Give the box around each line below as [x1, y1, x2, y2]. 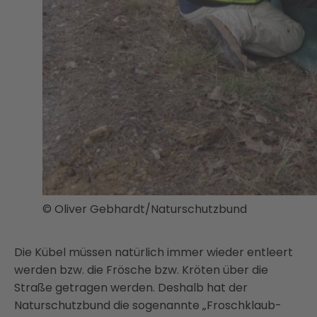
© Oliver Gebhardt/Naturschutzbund [42, 201, 247, 217]
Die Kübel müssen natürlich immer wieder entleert [14, 244, 293, 260]
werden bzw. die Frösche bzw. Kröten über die [14, 262, 268, 278]
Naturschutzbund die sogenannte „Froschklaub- [14, 297, 282, 313]
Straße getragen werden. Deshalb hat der [14, 279, 248, 296]
